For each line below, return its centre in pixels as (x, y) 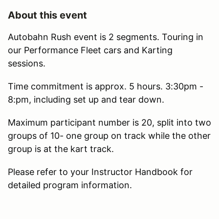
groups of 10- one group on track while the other (109, 135)
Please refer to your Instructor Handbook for (100, 172)
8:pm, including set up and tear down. (87, 99)
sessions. (28, 63)
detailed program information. (70, 185)
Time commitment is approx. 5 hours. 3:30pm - (106, 86)
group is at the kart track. (63, 149)
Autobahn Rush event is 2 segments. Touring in (106, 37)
